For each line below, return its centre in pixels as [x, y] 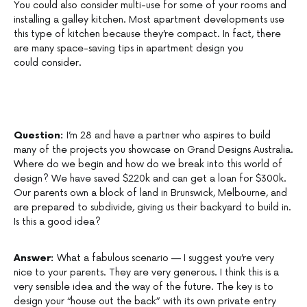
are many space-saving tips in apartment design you [128, 49]
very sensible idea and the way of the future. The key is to [144, 287]
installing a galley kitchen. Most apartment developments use [149, 20]
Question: [40, 136]
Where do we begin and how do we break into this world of [148, 164]
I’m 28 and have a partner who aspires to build [169, 136]
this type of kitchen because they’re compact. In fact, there [147, 34]
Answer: [35, 258]
